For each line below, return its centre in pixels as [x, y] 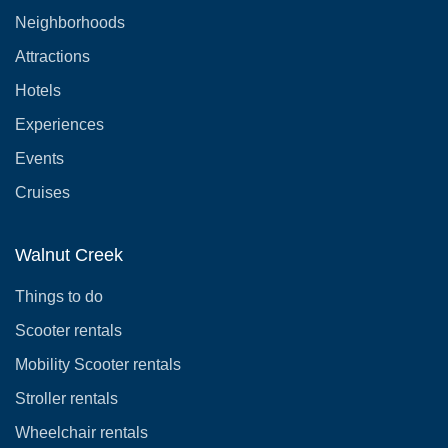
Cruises [42, 192]
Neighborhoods [70, 22]
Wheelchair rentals [81, 432]
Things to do [59, 296]
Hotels [38, 90]
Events [39, 158]
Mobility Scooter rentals [98, 364]
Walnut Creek [69, 254]
